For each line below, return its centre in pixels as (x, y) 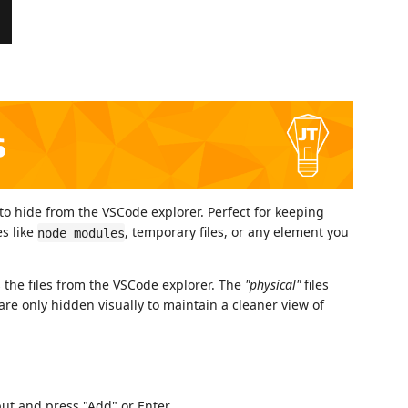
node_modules (81, 233)
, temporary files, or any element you (237, 232)
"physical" (273, 285)
